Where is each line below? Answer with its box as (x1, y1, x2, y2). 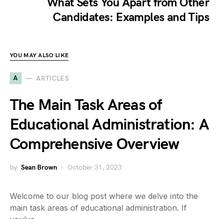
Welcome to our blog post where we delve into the (10, 191, 198, 201)
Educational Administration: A (10, 115, 209, 135)
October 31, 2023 (67, 163, 122, 172)
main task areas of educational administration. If (10, 203, 187, 213)
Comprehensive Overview (10, 135, 179, 154)
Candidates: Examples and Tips (53, 10, 209, 25)
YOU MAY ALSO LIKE (10, 52, 69, 60)
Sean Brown (21, 163, 57, 172)
